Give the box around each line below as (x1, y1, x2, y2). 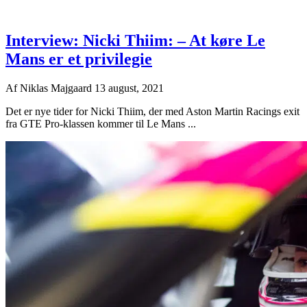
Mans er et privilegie (5, 49, 152, 68)
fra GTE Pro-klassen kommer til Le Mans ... (5, 117, 196, 130)
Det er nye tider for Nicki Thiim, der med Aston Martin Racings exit (5, 105, 299, 117)
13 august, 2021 (95, 82, 164, 94)
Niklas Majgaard (20, 82, 95, 94)
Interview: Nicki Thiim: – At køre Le (5, 31, 265, 49)
